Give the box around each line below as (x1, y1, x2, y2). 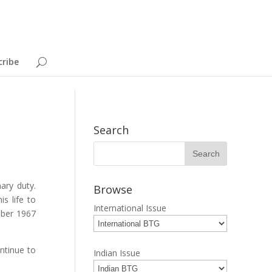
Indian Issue (93, 247, 141, 259)
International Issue (93, 202, 167, 214)
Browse (93, 182, 133, 197)
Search (93, 123, 129, 137)
